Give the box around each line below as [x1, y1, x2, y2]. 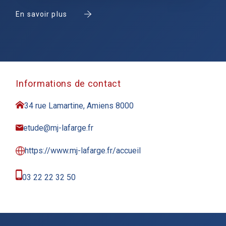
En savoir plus [16, 10, 67, 18]
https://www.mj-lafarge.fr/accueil [25, 146, 141, 155]
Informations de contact [16, 78, 121, 89]
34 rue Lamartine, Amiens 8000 [24, 101, 134, 110]
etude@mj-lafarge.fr [23, 123, 94, 133]
